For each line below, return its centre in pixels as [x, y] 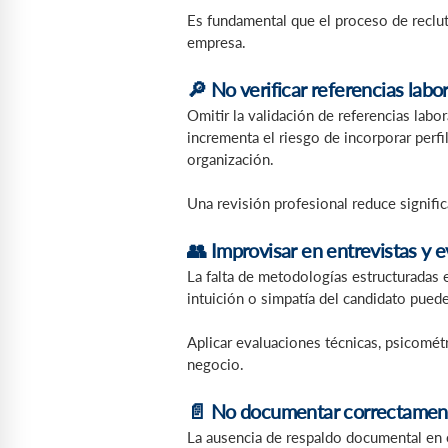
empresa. [216, 42]
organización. [230, 158]
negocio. [215, 364]
